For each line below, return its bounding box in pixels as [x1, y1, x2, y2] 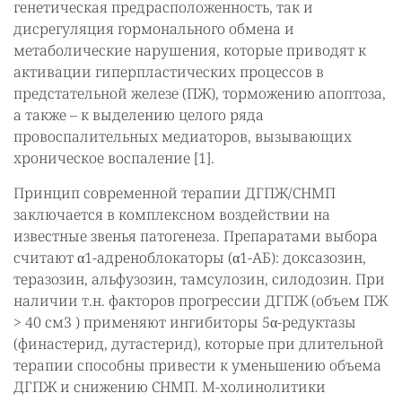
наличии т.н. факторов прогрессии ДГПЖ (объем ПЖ [13, 291, 388, 310]
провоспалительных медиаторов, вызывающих [13, 127, 352, 146]
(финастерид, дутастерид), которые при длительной [13, 334, 384, 354]
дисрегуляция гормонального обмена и [13, 19, 294, 39]
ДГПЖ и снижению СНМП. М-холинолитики [13, 377, 326, 397]
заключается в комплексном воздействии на [13, 205, 330, 224]
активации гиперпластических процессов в [13, 62, 324, 82]
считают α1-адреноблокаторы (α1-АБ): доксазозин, [13, 248, 366, 267]
